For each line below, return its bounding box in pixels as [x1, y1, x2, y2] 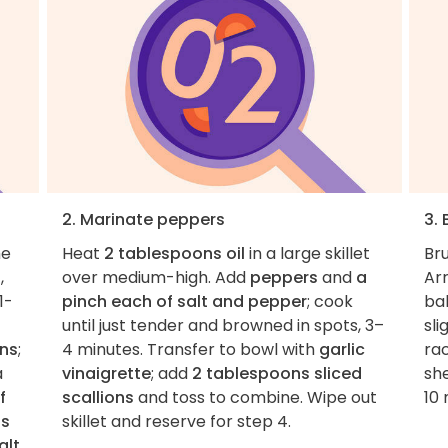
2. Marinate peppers [61, 207, 225, 231]
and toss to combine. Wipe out [133, 385, 377, 409]
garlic [318, 337, 365, 361]
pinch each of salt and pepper [61, 289, 307, 313]
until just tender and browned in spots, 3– [61, 313, 384, 337]
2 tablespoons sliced [191, 361, 362, 385]
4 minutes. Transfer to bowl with [61, 337, 319, 361]
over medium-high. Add [61, 265, 250, 289]
